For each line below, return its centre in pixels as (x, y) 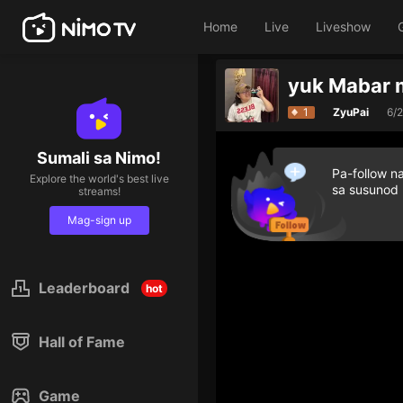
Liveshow (343, 27)
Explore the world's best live (99, 179)
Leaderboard (84, 288)
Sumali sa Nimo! (99, 158)
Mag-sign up (99, 220)
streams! (99, 191)
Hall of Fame (82, 342)
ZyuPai (351, 112)
